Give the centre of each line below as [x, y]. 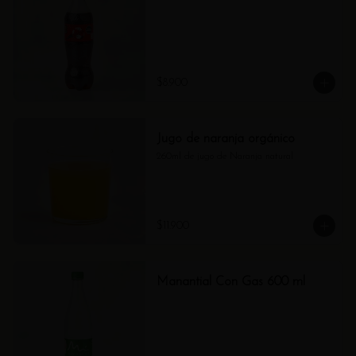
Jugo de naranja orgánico [225, 139]
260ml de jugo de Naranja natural [224, 157]
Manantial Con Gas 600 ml [230, 282]
